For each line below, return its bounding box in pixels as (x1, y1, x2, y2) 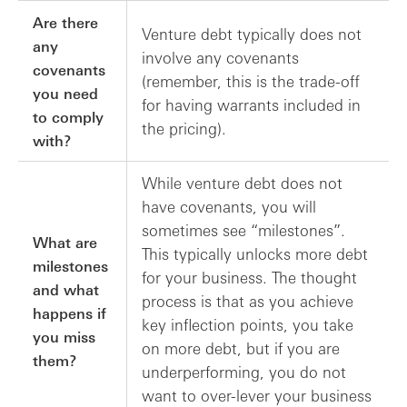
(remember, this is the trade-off (142, 71, 360, 91)
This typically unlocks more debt (142, 243, 368, 263)
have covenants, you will (142, 196, 316, 216)
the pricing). (142, 118, 226, 138)
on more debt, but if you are (142, 338, 340, 358)
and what (33, 280, 99, 299)
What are (33, 233, 97, 252)
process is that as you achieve (142, 291, 353, 311)
